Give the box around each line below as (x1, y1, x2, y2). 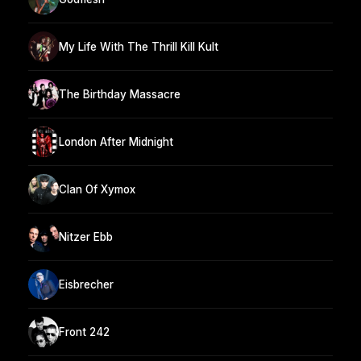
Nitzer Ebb (59, 230, 113, 243)
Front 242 (59, 325, 110, 338)
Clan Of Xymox (59, 182, 135, 196)
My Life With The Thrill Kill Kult (59, 39, 218, 53)
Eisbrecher (59, 277, 114, 291)
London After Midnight (59, 135, 173, 148)
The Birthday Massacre (59, 87, 180, 101)
